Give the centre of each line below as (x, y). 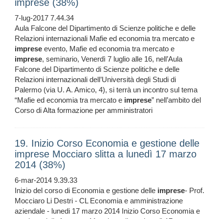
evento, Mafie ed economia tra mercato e (108, 49)
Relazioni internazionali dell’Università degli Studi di (95, 80)
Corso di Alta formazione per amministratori (84, 110)
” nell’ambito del (176, 100)
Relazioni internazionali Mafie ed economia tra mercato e (105, 39)
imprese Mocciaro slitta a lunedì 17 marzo (106, 154)
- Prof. (195, 191)
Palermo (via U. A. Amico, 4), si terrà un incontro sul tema (106, 90)
